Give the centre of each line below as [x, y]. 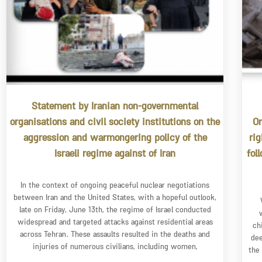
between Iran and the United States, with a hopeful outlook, [115, 199]
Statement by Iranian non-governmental [115, 108]
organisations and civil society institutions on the [115, 123]
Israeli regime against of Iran [115, 155]
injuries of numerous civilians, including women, [115, 248]
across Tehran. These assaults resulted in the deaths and [115, 236]
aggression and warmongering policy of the [115, 139]
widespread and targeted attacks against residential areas [115, 223]
